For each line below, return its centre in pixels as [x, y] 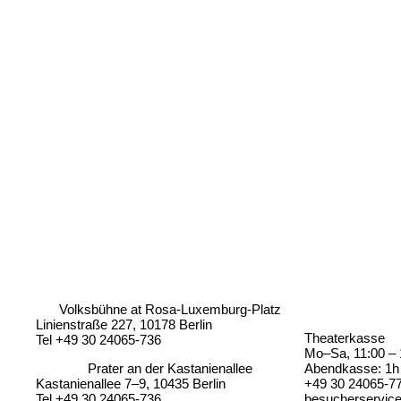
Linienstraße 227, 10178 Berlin [124, 324]
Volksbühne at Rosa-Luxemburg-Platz [171, 309]
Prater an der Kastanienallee [171, 368]
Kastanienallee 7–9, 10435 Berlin [131, 383]
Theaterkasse [345, 337]
